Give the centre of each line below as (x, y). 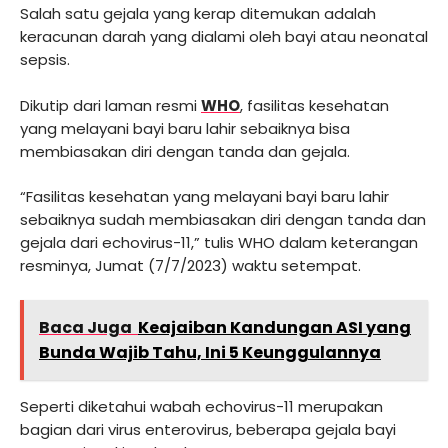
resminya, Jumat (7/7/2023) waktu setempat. (190, 266)
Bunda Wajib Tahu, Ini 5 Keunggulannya (210, 352)
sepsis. (45, 60)
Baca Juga (85, 327)
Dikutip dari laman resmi (110, 105)
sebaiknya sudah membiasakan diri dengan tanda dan (223, 220)
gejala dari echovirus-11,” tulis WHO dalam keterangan (219, 243)
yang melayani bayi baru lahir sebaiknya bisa (185, 128)
